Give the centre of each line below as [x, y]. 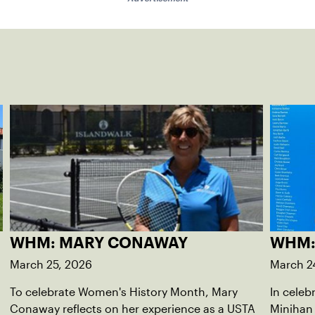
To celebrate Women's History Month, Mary [124, 292]
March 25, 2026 [51, 264]
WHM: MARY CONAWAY [99, 242]
